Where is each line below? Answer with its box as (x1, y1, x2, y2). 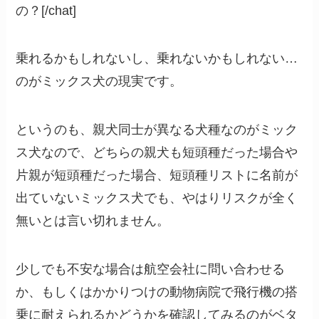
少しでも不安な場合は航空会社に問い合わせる (16, 262, 286, 277)
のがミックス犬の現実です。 (16, 74, 183, 89)
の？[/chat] (16, 3, 77, 18)
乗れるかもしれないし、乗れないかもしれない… (16, 51, 298, 66)
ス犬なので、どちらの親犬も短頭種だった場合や (16, 145, 298, 160)
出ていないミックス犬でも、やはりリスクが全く (16, 191, 298, 206)
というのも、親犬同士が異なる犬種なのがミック (16, 122, 298, 137)
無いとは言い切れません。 (16, 214, 170, 229)
